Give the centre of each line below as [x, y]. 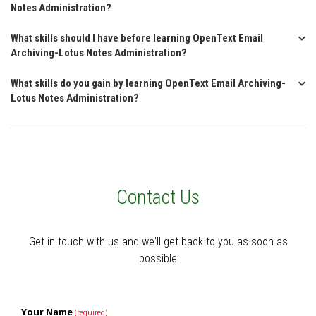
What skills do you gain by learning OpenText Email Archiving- [148, 83]
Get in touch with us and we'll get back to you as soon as [158, 242]
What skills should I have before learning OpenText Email [137, 38]
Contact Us [158, 197]
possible [158, 259]
